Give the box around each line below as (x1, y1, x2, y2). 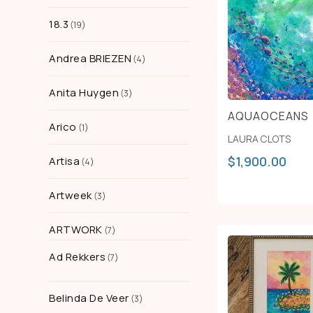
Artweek (49, 188, 92, 203)
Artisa (49, 154, 80, 168)
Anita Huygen (49, 85, 119, 100)
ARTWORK (49, 222, 103, 237)
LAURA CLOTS (227, 132, 291, 145)
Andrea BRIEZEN (49, 51, 131, 66)
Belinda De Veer (49, 291, 129, 305)
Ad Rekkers (49, 249, 105, 264)
